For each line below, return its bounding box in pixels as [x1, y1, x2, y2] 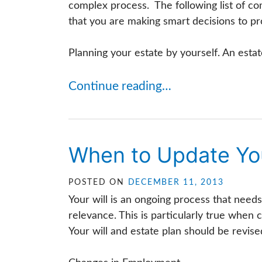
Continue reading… [68, 80, 171, 92]
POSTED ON [68, 178, 128, 187]
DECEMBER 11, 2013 [127, 178, 224, 187]
